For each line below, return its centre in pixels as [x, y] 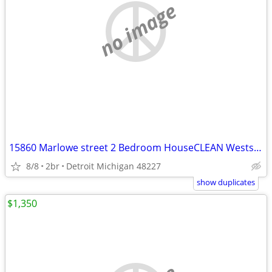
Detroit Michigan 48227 [114, 166]
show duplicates [226, 182]
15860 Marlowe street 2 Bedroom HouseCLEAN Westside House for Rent [258, 148]
